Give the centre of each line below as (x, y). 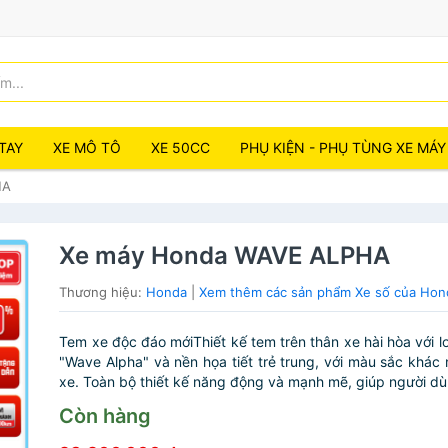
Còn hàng (105, 416)
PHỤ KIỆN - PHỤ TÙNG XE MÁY (343, 147)
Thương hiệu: (103, 292)
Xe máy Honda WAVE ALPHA (225, 255)
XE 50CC (180, 147)
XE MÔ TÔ (87, 147)
